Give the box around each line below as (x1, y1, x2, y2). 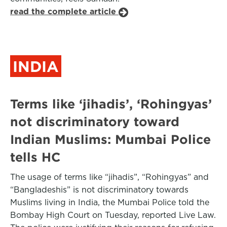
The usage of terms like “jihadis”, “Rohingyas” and (10, 172, 209, 182)
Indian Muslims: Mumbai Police (10, 132, 211, 146)
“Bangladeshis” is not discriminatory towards (10, 185, 188, 195)
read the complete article (10, 7, 119, 16)
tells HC (10, 150, 60, 164)
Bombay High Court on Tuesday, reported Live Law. (10, 210, 216, 220)
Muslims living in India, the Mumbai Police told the (10, 198, 209, 207)
